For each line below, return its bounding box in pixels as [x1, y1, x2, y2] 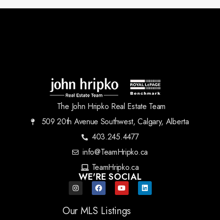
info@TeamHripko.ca [82, 146, 148, 158]
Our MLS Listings [62, 204, 131, 219]
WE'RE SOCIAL [78, 170, 142, 184]
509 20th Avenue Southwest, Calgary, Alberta [41, 116, 189, 128]
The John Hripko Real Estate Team [56, 101, 166, 112]
